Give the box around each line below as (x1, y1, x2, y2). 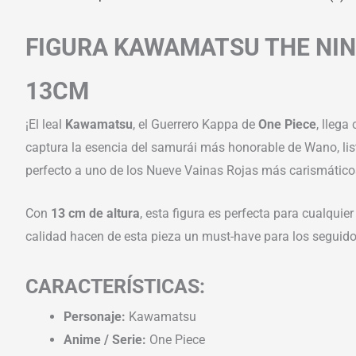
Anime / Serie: (64, 331, 146, 347)
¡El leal (25, 116, 65, 132)
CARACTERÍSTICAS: (25, 274, 205, 298)
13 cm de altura (51, 206, 140, 222)
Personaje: (64, 308, 126, 324)
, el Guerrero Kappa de (133, 116, 258, 132)
